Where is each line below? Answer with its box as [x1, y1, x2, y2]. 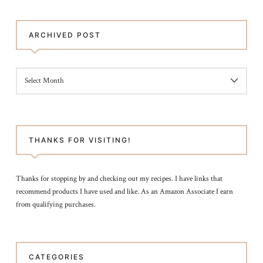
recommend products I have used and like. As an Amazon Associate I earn [15, 187, 233, 197]
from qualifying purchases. [15, 200, 96, 210]
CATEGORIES [28, 252, 85, 262]
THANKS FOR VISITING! [28, 136, 131, 145]
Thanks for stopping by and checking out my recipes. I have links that [15, 174, 222, 184]
